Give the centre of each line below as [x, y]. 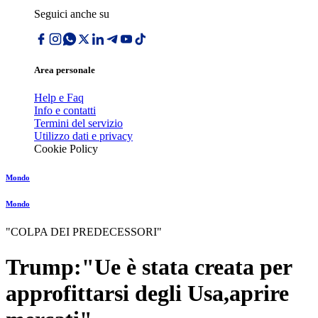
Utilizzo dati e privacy [83, 136]
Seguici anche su [72, 14]
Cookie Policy [66, 149]
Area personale [65, 70]
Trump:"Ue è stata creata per [149, 267]
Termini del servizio [78, 124]
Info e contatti [65, 111]
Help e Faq [59, 98]
